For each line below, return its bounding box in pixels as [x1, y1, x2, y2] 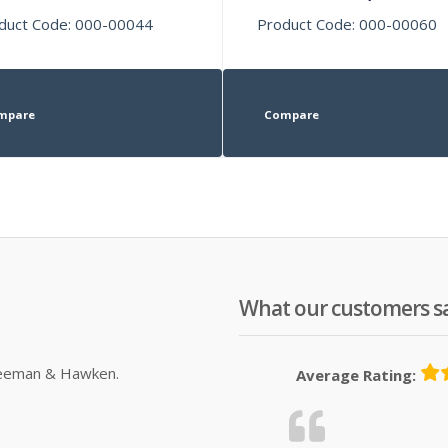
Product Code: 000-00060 [257, 13, 438, 34]
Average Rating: [296, 364, 416, 385]
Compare [263, 106, 319, 122]
